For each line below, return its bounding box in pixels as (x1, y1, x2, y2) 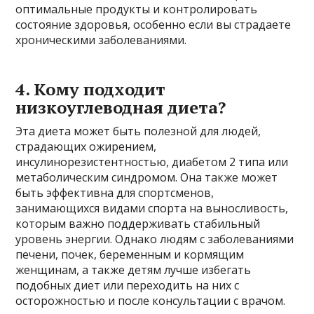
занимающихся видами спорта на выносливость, (15, 200, 289, 216)
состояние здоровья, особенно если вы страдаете (15, 16, 292, 32)
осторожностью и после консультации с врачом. (15, 292, 286, 308)
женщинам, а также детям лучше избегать (15, 261, 252, 278)
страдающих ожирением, (15, 138, 157, 154)
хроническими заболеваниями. (15, 32, 187, 48)
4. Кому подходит (15, 77, 166, 100)
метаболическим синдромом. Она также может (15, 169, 278, 185)
